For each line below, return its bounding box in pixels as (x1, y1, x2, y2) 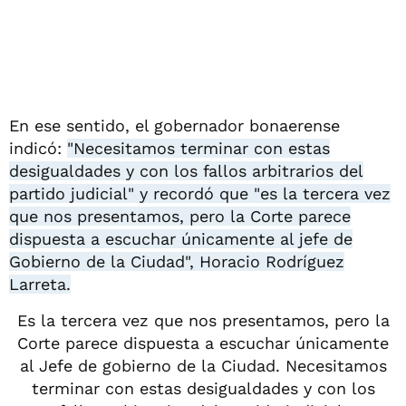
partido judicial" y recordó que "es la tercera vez (9, 183, 391, 203)
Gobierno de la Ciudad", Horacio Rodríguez (9, 251, 344, 271)
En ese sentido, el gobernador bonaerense (9, 115, 340, 135)
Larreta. (9, 274, 71, 294)
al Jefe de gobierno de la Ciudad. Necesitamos (19, 355, 387, 375)
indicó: (9, 138, 67, 158)
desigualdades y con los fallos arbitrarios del (9, 160, 363, 180)
